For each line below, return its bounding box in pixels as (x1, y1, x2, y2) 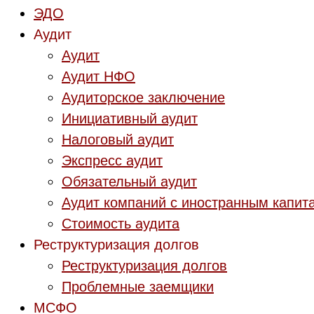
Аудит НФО (62, 69, 135, 84)
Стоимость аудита (62, 216, 179, 231)
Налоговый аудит (62, 132, 174, 147)
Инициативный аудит (62, 111, 198, 126)
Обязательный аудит (62, 174, 197, 189)
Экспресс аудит (62, 153, 163, 168)
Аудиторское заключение (62, 90, 225, 105)
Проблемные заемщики (62, 279, 214, 294)
